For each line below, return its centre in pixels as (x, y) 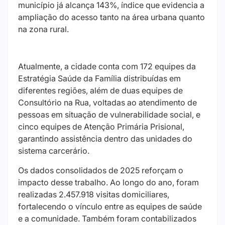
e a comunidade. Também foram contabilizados (107, 218)
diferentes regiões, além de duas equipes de (100, 91)
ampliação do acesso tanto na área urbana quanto (111, 17)
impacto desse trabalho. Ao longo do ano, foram (108, 182)
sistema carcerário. (54, 151)
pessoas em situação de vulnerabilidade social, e (109, 115)
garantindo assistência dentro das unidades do (105, 139)
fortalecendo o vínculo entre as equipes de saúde (110, 206)
